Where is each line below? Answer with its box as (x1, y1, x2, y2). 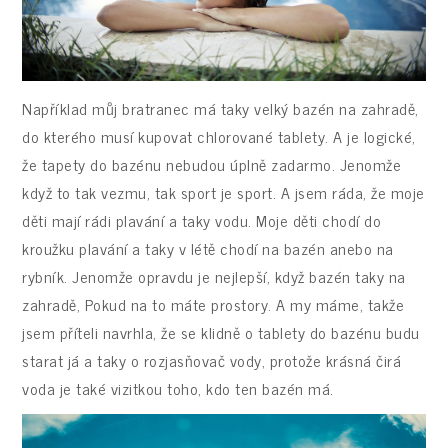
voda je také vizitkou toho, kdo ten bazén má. (22, 374, 334, 401)
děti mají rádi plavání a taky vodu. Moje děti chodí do (22, 206, 382, 233)
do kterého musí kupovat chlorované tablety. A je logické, (22, 122, 416, 149)
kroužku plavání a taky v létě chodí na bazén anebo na (22, 234, 394, 261)
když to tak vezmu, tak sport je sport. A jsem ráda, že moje (22, 178, 425, 205)
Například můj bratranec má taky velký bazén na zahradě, (22, 94, 419, 121)
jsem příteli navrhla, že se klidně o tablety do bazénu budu (22, 318, 420, 345)
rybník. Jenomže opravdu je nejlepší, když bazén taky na (22, 262, 406, 289)
